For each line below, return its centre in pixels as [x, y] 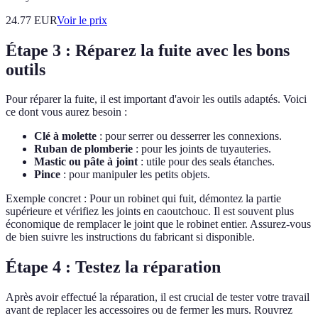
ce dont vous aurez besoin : [66, 112]
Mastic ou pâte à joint [86, 162]
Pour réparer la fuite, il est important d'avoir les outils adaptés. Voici [156, 99]
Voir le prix [82, 20]
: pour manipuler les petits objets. [135, 175]
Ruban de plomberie [83, 149]
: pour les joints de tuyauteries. [202, 149]
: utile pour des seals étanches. [206, 162]
